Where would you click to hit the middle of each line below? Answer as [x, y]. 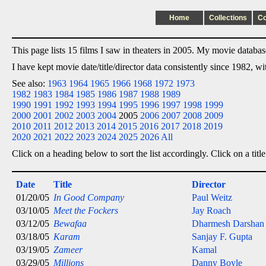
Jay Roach [211, 210]
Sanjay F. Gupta [222, 237]
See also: [30, 83]
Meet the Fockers [86, 210]
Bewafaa [70, 224]
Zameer [68, 250]
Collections [228, 18]
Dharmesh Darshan [228, 224]
